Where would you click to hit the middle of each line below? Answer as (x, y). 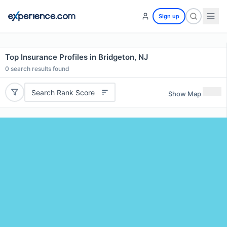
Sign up (169, 16)
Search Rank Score (63, 92)
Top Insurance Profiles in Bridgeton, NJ (77, 57)
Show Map (185, 93)
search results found (39, 69)
